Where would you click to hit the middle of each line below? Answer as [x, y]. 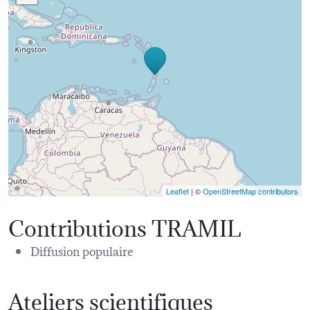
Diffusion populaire [82, 250]
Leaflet [177, 191]
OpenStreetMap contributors [250, 191]
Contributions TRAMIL [125, 226]
